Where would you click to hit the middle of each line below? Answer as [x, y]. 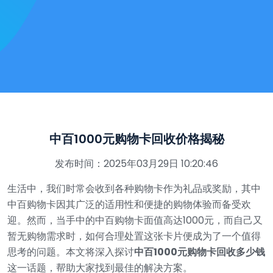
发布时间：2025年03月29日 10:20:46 [136, 164]
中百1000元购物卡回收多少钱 [200, 252]
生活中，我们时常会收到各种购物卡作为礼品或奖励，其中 [134, 189]
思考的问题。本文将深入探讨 [71, 252]
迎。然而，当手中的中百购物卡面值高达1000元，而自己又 [135, 220]
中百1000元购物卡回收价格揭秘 [136, 139]
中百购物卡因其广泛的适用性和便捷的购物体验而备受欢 [129, 204]
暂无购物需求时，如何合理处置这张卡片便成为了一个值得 [134, 236]
